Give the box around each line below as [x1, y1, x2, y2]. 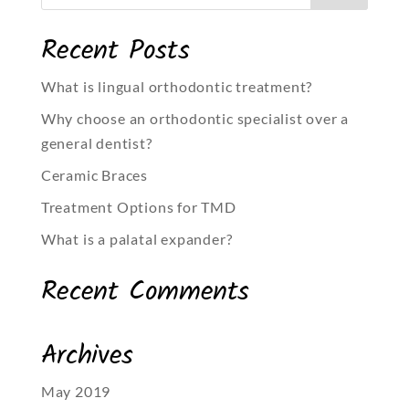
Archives [40, 334, 133, 379]
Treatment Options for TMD [40, 198, 236, 216]
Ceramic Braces [40, 166, 148, 184]
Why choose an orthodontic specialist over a [40, 110, 350, 128]
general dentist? [40, 134, 152, 152]
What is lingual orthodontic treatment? [40, 78, 313, 96]
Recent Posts [40, 29, 190, 74]
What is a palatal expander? [40, 230, 233, 248]
